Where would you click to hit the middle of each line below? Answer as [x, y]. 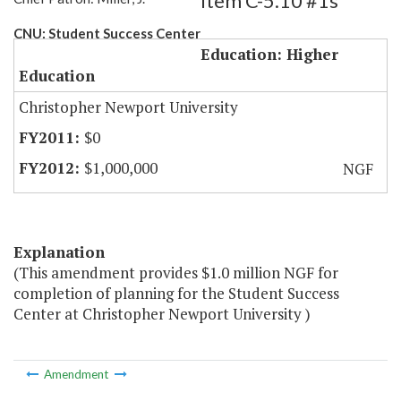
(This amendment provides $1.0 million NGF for [176, 273]
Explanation [59, 252]
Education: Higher [269, 55]
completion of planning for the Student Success [176, 294]
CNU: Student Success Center [107, 34]
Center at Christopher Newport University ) [162, 314]
